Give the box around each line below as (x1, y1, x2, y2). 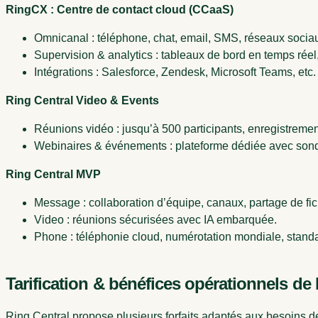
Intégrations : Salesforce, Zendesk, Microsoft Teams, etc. (34, 65, 316, 78)
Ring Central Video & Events (6, 94, 159, 106)
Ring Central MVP (6, 168, 101, 180)
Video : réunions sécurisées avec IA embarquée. (34, 213, 277, 226)
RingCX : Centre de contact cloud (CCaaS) (6, 3, 234, 16)
